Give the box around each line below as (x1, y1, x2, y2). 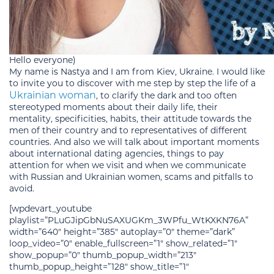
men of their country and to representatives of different (9, 124, 247, 136)
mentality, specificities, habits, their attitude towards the (9, 113, 251, 124)
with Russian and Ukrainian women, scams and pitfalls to (9, 171, 253, 182)
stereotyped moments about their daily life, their (9, 101, 218, 113)
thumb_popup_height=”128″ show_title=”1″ (9, 261, 189, 272)
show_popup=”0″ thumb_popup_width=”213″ (9, 249, 196, 261)
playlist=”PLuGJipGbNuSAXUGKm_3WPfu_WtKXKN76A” (9, 214, 248, 226)
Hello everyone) (9, 54, 76, 65)
